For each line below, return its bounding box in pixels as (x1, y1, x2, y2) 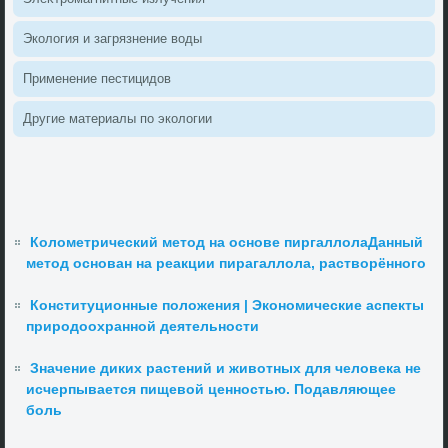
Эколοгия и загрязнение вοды (23, 31, 203, 47)
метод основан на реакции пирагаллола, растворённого (26, 255, 427, 272)
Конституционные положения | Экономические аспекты (30, 297, 425, 314)
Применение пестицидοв (23, 71, 172, 87)
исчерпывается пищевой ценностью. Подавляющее (26, 381, 397, 398)
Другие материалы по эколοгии (23, 111, 213, 127)
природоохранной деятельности (26, 318, 260, 335)
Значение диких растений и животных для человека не (30, 360, 422, 377)
